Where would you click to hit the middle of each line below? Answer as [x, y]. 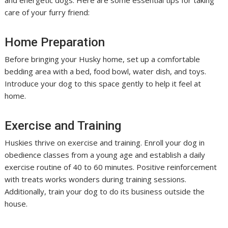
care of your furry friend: [47, 12]
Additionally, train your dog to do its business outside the [105, 191]
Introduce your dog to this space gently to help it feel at [103, 83]
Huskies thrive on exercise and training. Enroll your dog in [105, 142]
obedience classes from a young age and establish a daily [105, 155]
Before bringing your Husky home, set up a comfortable [103, 59]
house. [16, 204]
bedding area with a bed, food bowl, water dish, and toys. [106, 71]
